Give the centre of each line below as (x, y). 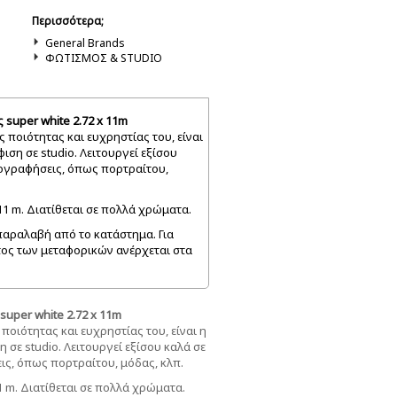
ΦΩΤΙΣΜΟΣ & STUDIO (104, 58)
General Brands (85, 43)
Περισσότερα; (68, 21)
